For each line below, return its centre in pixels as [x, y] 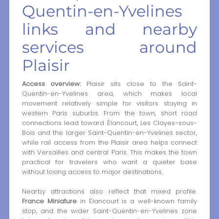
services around [109, 47]
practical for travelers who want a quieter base [109, 162]
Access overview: [51, 84]
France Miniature [49, 201]
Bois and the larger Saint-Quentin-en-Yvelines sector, [109, 132]
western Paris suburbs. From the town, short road [109, 113]
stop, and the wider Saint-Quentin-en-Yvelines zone [109, 211]
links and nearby [109, 29]
